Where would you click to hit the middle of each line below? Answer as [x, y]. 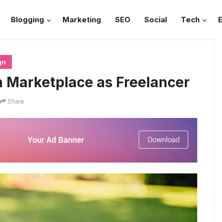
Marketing [82, 20]
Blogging [28, 20]
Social [156, 20]
